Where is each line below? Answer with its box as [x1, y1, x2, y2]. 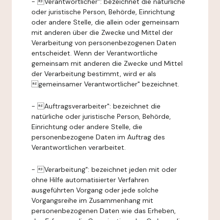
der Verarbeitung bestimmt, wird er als [31, 69, 156, 78]
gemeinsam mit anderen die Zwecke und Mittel [31, 59, 183, 68]
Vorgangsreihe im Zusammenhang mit [31, 196, 153, 205]
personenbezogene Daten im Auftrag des [31, 133, 165, 141]
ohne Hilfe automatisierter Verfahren [31, 175, 149, 184]
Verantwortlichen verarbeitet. [31, 143, 126, 152]
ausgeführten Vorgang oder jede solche [31, 186, 159, 194]
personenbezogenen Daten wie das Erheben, [31, 206, 176, 215]
